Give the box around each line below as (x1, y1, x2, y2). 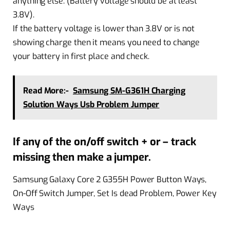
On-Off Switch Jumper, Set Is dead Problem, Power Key (13, 188, 217, 199)
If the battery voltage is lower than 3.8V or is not (13, 23, 195, 34)
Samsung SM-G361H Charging (72, 85, 185, 97)
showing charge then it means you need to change (13, 36, 200, 48)
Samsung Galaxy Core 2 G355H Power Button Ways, (13, 174, 207, 185)
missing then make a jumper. (13, 149, 151, 164)
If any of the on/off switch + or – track (13, 134, 196, 149)
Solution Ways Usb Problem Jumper (23, 99, 160, 110)
